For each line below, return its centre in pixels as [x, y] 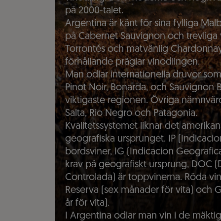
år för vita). [87, 203]
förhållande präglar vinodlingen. [132, 62]
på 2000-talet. [94, 11]
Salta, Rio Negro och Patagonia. [131, 114]
